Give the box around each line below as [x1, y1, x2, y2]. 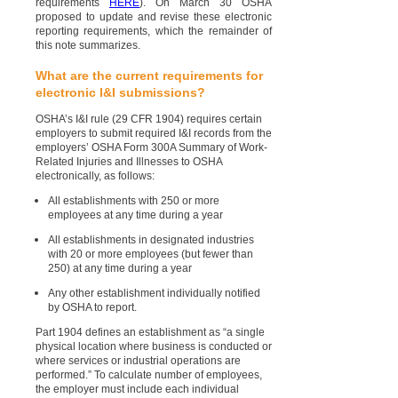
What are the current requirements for [36, 68, 263, 84]
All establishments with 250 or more [48, 195, 219, 208]
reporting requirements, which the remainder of [36, 25, 272, 38]
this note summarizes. [36, 39, 140, 52]
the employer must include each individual [36, 383, 239, 396]
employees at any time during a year [48, 209, 223, 222]
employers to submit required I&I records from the [36, 127, 272, 140]
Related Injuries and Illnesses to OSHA [36, 155, 222, 169]
